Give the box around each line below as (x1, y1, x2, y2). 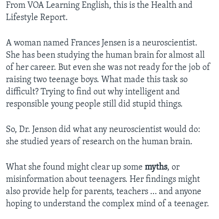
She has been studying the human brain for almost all (6, 51, 205, 61)
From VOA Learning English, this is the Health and (6, 1, 193, 11)
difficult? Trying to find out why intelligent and (6, 88, 180, 97)
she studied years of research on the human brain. (6, 137, 193, 147)
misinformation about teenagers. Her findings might (6, 175, 200, 185)
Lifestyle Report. (6, 13, 68, 23)
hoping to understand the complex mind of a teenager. (6, 199, 209, 209)
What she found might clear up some (6, 163, 145, 173)
